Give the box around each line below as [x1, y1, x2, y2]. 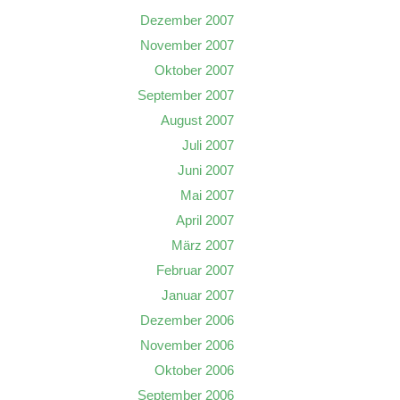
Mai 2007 [180, 187, 234, 203]
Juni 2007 [178, 162, 234, 178]
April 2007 [176, 212, 234, 228]
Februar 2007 [156, 262, 234, 278]
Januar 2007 [162, 287, 234, 303]
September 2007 [137, 87, 234, 103]
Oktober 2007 [154, 62, 234, 78]
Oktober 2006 [154, 362, 234, 378]
